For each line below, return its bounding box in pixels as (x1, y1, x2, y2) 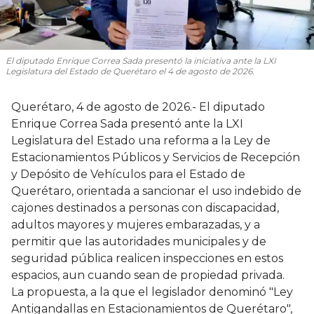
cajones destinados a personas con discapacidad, (11, 201, 279, 215)
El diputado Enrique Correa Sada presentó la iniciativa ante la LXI (6, 55, 276, 67)
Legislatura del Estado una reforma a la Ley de (11, 134, 271, 148)
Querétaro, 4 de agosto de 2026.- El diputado (11, 100, 265, 114)
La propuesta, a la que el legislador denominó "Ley (11, 285, 293, 299)
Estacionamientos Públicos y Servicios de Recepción (11, 151, 300, 165)
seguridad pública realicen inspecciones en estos (11, 252, 283, 266)
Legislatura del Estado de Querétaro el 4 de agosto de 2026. (6, 66, 254, 77)
